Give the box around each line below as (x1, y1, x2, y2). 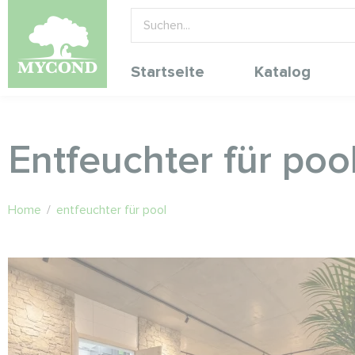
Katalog (254, 63, 311, 82)
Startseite (131, 63, 204, 82)
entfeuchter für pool (56, 202, 166, 218)
